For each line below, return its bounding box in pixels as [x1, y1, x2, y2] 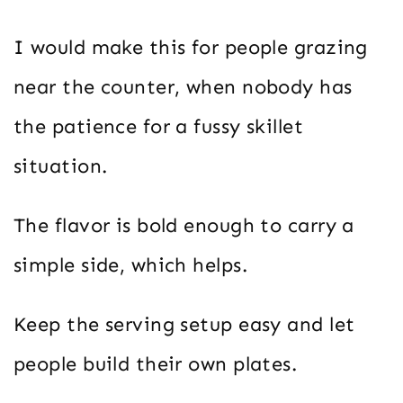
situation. [13, 153, 108, 178]
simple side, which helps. [13, 252, 248, 277]
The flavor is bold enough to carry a [13, 212, 354, 237]
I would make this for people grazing [13, 34, 368, 59]
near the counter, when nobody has [13, 74, 353, 99]
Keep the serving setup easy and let [13, 311, 355, 336]
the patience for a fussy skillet [13, 113, 304, 139]
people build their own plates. [13, 351, 298, 376]
